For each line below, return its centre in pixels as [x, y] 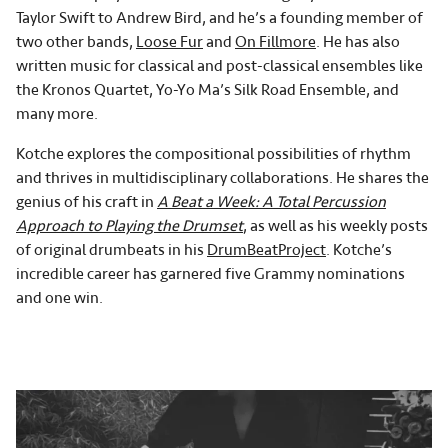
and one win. [61, 297]
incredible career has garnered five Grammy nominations [210, 273]
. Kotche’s [359, 249]
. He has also [358, 41]
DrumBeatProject [266, 249]
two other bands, [76, 41]
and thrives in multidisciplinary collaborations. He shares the [222, 177]
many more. [57, 113]
